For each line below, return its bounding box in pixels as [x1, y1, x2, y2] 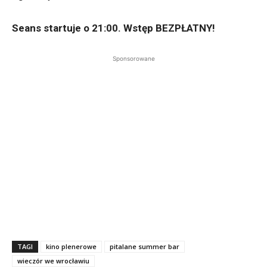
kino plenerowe [46, 242, 97, 252]
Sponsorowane [112, 55, 155, 63]
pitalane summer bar [110, 242, 179, 252]
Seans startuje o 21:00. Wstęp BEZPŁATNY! [12, 22, 215, 35]
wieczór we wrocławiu [17, 256, 89, 266]
